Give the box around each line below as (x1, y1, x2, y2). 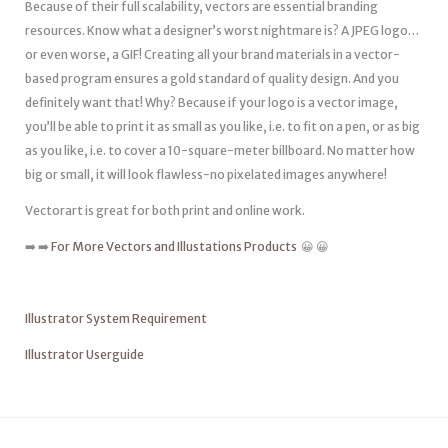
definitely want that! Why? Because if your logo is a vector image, (25, 95, 398, 110)
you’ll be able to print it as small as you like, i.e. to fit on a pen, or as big (25, 119, 420, 134)
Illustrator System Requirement (25, 311, 207, 326)
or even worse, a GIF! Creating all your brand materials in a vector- (25, 47, 400, 62)
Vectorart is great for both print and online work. (25, 203, 305, 218)
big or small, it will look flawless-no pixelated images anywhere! (25, 167, 387, 182)
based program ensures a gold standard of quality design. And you (25, 71, 399, 86)
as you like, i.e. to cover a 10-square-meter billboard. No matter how (25, 143, 415, 158)
